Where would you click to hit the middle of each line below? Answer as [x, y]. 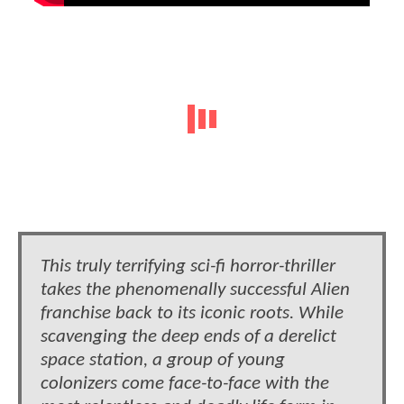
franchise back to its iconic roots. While [192, 313]
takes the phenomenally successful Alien [195, 289]
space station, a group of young [163, 360]
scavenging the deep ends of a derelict [188, 336]
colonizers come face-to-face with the [185, 383]
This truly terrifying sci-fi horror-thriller [188, 266]
